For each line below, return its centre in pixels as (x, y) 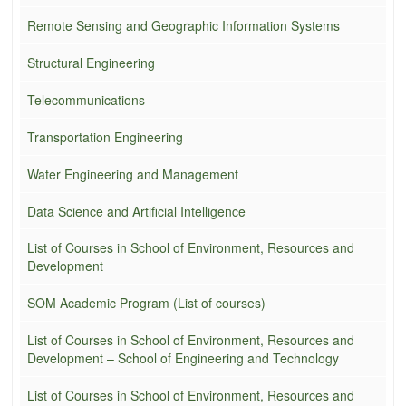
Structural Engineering (91, 62)
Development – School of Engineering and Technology (183, 358)
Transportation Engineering (105, 136)
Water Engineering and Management (133, 174)
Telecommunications (86, 99)
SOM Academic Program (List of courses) (146, 302)
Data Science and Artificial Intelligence (136, 211)
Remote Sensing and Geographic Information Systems (184, 25)
